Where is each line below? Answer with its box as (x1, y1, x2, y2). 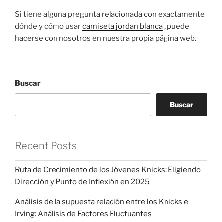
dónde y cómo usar (15, 21, 82, 31)
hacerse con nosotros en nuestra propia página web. (15, 33, 196, 43)
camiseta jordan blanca (82, 21, 163, 31)
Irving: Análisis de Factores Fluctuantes (15, 209, 152, 219)
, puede (163, 21, 189, 31)
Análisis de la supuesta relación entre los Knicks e (15, 197, 188, 207)
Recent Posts (15, 139, 77, 152)
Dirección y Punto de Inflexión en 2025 (15, 177, 150, 187)
